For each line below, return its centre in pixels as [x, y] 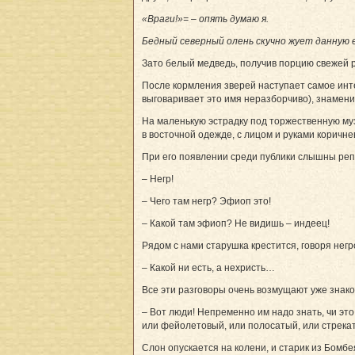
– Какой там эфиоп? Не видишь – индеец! [236, 223]
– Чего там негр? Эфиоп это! [206, 201]
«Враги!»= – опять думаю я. [205, 19]
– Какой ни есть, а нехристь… [208, 267]
